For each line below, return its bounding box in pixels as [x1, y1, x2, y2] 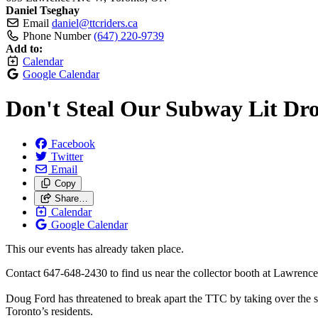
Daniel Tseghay [6, 4, 79, 16]
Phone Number [23, 30, 91, 42]
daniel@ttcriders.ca [52, 17, 138, 29]
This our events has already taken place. [6, 242, 184, 255]
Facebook [51, 137, 95, 150]
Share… [54, 192, 88, 204]
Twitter [51, 150, 83, 163]
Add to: [6, 43, 43, 55]
